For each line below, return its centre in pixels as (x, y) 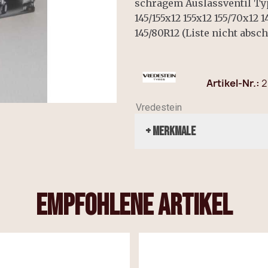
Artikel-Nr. (231, 83)
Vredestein (159, 108)
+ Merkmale (170, 132)
